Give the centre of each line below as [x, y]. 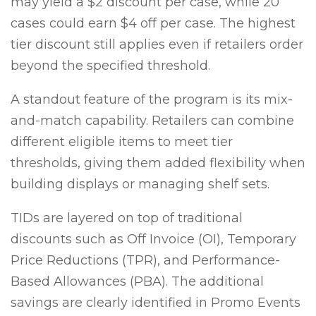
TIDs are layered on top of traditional [127, 218]
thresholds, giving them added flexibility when [158, 163]
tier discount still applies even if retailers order [157, 45]
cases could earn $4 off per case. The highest [153, 24]
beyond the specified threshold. [110, 66]
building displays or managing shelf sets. [140, 184]
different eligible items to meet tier [122, 142]
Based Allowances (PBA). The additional [137, 282]
